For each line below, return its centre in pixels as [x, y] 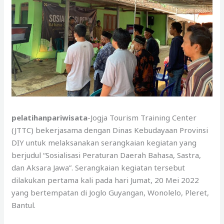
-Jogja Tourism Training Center [142, 117]
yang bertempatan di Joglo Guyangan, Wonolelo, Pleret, [110, 192]
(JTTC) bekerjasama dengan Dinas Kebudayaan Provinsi [110, 130]
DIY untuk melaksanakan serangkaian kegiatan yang [104, 142]
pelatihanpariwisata [50, 117]
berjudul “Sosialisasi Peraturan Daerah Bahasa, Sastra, [106, 155]
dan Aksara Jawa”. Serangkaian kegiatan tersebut [98, 167]
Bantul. [24, 205]
